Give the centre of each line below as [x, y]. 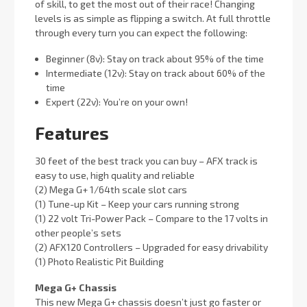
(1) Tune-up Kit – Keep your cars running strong [137, 204]
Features [72, 133]
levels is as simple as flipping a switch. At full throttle [153, 19]
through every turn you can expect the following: [141, 33]
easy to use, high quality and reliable [115, 175]
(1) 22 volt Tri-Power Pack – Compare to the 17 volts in [151, 218]
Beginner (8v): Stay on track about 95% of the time [155, 59]
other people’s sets [78, 232]
